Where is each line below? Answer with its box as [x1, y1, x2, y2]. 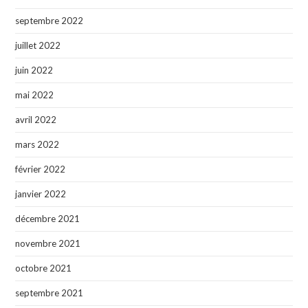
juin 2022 [15, 65, 54, 76]
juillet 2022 [15, 40, 61, 52]
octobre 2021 [15, 263, 72, 274]
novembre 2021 [15, 238, 81, 250]
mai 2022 [15, 89, 54, 101]
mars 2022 [15, 139, 60, 151]
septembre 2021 [15, 287, 84, 299]
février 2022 [15, 164, 66, 175]
